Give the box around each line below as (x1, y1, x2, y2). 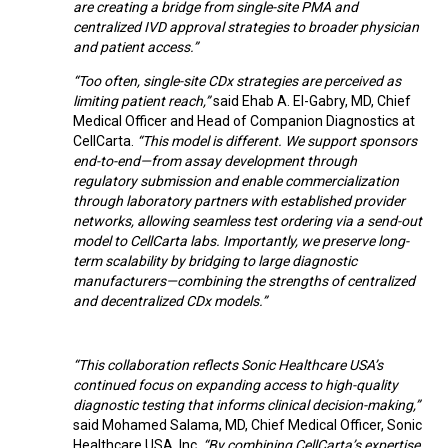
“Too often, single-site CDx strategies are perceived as (73, 72, 401, 89)
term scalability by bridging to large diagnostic (73, 252, 357, 269)
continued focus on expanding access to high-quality (73, 376, 398, 393)
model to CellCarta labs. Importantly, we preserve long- (73, 232, 409, 249)
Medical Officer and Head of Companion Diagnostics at (73, 112, 415, 129)
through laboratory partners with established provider (73, 192, 405, 209)
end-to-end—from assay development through (73, 152, 357, 169)
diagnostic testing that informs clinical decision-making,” (73, 396, 420, 413)
